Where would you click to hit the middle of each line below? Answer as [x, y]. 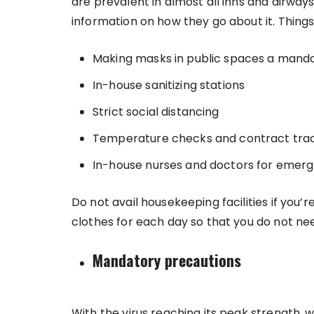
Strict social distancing [157, 111]
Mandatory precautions [167, 260]
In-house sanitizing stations [169, 85]
